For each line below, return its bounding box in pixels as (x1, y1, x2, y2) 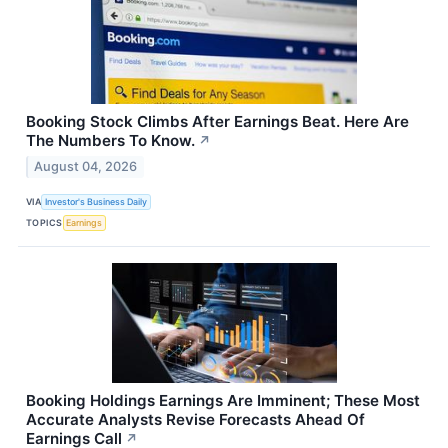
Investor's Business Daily (45, 195, 148, 207)
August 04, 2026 (34, 159, 138, 175)
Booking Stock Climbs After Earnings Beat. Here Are (26, 112, 409, 132)
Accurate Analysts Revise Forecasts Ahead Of (26, 410, 365, 430)
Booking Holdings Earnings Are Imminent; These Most (26, 391, 420, 411)
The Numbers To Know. (26, 131, 195, 151)
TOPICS (26, 216, 63, 228)
